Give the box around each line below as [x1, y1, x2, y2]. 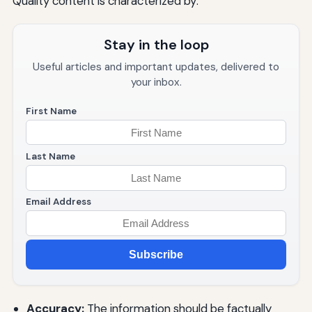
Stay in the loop [103, 35, 209, 54]
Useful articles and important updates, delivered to [33, 59, 279, 74]
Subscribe [129, 249, 183, 261]
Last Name [25, 150, 75, 163]
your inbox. [130, 75, 182, 89]
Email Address [25, 196, 91, 208]
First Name [25, 104, 77, 117]
